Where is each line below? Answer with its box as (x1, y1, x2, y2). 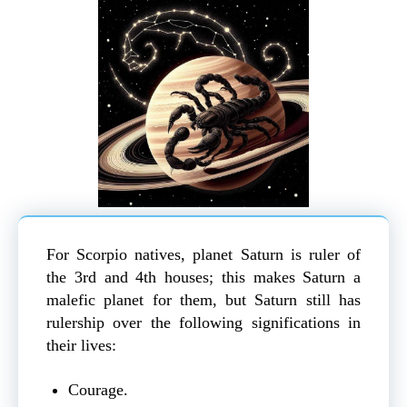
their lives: (46, 336, 116, 355)
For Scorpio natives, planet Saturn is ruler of (46, 245, 361, 264)
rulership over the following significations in (46, 313, 361, 333)
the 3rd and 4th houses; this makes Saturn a (46, 268, 361, 287)
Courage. (68, 381, 128, 400)
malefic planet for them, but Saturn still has (46, 291, 361, 310)
